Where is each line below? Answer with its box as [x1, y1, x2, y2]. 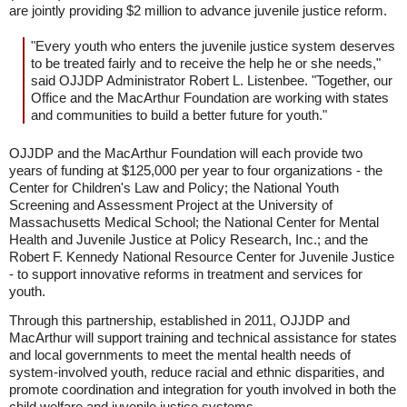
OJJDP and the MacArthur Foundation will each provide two [9, 145, 362, 161]
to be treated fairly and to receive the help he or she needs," [31, 55, 381, 71]
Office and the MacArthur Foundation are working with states [31, 90, 389, 105]
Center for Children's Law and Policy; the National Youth [9, 180, 339, 195]
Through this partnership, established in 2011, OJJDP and [9, 313, 350, 328]
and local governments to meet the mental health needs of [9, 347, 351, 362]
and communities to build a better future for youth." [31, 107, 327, 123]
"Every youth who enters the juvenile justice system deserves [31, 38, 395, 54]
